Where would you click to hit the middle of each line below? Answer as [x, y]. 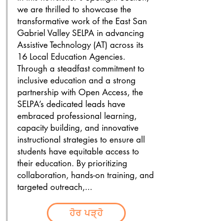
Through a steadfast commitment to [81, 69]
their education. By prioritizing [72, 163]
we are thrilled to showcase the [74, 9]
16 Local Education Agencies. [71, 57]
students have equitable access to [78, 151]
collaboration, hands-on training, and [86, 175]
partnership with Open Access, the [80, 92]
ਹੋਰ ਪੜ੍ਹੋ [86, 213]
